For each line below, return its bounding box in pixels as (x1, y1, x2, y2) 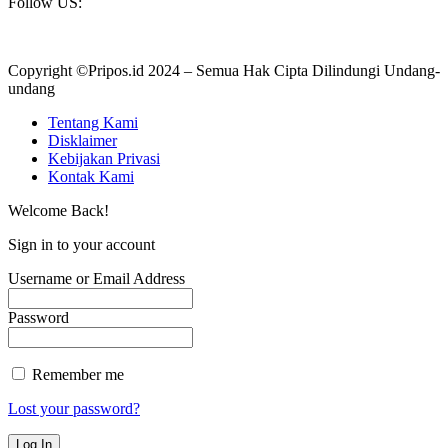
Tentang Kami (48, 114, 138, 132)
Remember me (28, 366, 124, 384)
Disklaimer (48, 132, 117, 150)
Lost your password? (8, 400, 140, 418)
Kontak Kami (48, 168, 134, 186)
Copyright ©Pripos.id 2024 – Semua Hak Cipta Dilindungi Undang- (8, 62, 440, 80)
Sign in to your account (8, 236, 155, 254)
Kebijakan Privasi (48, 150, 160, 168)
